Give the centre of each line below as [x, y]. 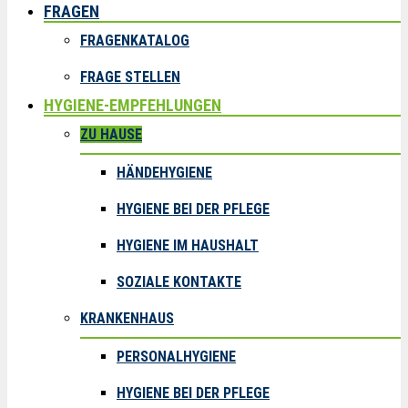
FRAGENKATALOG [135, 41]
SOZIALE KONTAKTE [179, 282]
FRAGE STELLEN [130, 77]
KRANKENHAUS [127, 318]
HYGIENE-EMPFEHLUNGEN [133, 105]
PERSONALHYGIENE [176, 357]
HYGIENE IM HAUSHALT [188, 245]
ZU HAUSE [111, 134]
